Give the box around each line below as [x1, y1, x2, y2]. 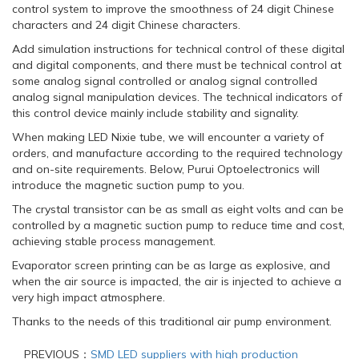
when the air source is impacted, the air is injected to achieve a [12, 273, 341, 288]
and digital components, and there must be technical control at [12, 57, 341, 72]
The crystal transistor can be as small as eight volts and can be [12, 201, 344, 216]
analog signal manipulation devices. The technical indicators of [12, 89, 342, 104]
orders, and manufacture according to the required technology [12, 145, 342, 160]
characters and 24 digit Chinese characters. [12, 17, 240, 32]
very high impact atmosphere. [12, 289, 165, 305]
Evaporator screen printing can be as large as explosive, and [12, 257, 330, 272]
